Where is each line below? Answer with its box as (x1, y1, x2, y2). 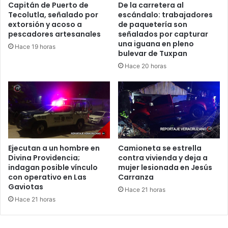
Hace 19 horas (15, 42, 55, 50)
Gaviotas (8, 182, 43, 192)
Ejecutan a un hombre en (8, 143, 100, 154)
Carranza (118, 172, 154, 183)
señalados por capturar (118, 28, 208, 39)
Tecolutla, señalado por (8, 9, 98, 20)
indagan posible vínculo (8, 162, 98, 173)
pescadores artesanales (8, 28, 101, 39)
